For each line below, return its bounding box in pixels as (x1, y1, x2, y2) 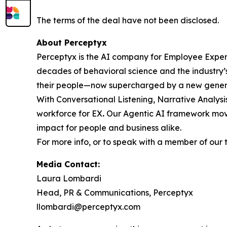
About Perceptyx (36, 37, 107, 48)
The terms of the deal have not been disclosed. (36, 15, 221, 25)
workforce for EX (36, 108, 102, 119)
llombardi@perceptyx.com (36, 202, 140, 212)
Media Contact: (36, 159, 100, 169)
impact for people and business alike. (36, 123, 181, 133)
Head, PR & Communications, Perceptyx (36, 187, 193, 198)
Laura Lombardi (36, 173, 101, 183)
